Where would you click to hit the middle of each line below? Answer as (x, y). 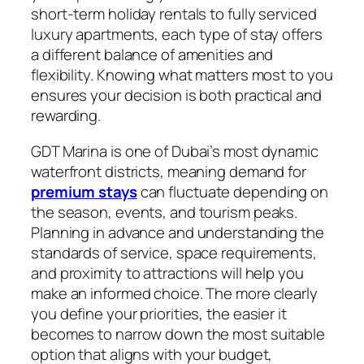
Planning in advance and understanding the (178, 232)
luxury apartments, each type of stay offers (177, 35)
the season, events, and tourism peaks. (165, 212)
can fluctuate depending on (233, 191)
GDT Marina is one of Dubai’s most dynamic (175, 151)
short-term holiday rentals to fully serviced (174, 14)
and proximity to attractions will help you (167, 273)
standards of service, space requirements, (174, 252)
